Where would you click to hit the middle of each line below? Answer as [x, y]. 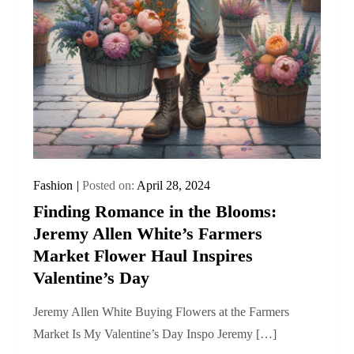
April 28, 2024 [174, 185]
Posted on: [110, 185]
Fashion [53, 185]
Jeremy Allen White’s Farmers [148, 233]
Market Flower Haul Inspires [143, 255]
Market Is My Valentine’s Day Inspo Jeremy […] [155, 333]
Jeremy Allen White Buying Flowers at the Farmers [162, 311]
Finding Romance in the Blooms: [155, 211]
